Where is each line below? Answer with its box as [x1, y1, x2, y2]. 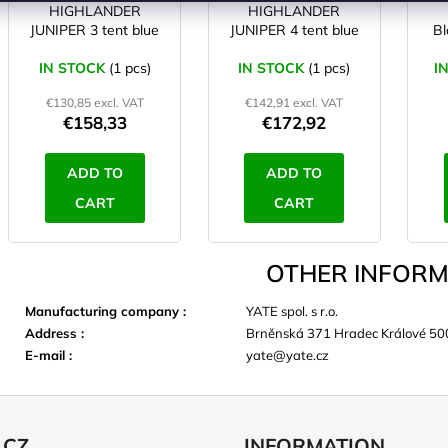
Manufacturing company [25, 302, 183, 319]
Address [25, 324, 81, 341]
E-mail [25, 346, 69, 363]
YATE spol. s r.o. [246, 302, 338, 319]
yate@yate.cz [246, 346, 329, 363]
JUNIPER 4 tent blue [229, 21, 359, 40]
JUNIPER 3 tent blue [30, 21, 160, 40]
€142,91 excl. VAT [245, 95, 344, 111]
